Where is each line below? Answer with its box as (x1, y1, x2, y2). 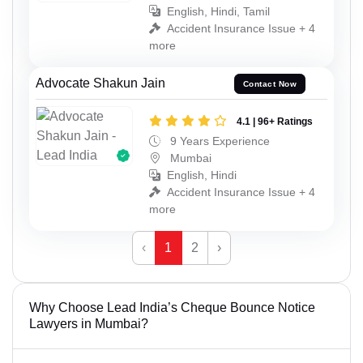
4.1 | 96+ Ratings (237, 116, 313, 128)
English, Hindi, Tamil (167, 4, 270, 18)
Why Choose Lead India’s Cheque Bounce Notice (29, 301, 315, 315)
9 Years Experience (167, 135, 270, 148)
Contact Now (242, 79, 297, 89)
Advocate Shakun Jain (36, 75, 165, 90)
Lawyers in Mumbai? (29, 317, 148, 331)
